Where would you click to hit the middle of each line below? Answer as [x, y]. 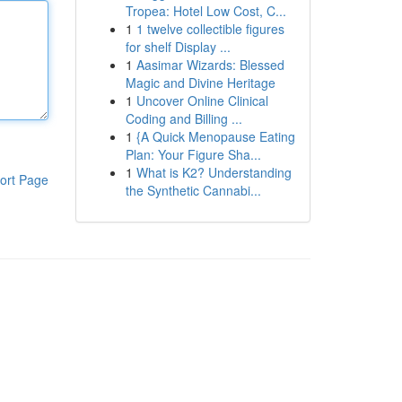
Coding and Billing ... [184, 118]
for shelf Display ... [178, 47]
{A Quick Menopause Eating [215, 136]
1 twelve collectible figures [210, 29]
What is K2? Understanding [214, 172]
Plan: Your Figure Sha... [193, 154]
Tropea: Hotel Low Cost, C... [205, 11]
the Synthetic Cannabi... [193, 190]
